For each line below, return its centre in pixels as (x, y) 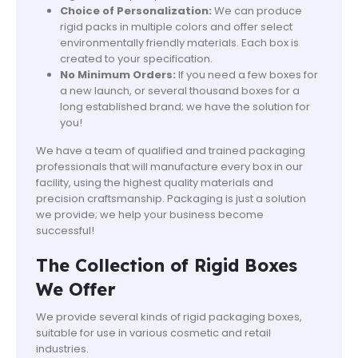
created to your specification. (136, 58)
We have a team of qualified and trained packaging (171, 150)
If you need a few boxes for (247, 74)
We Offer (76, 290)
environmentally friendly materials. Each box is (179, 42)
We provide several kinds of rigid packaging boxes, (169, 317)
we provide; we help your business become (150, 214)
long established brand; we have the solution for (185, 106)
